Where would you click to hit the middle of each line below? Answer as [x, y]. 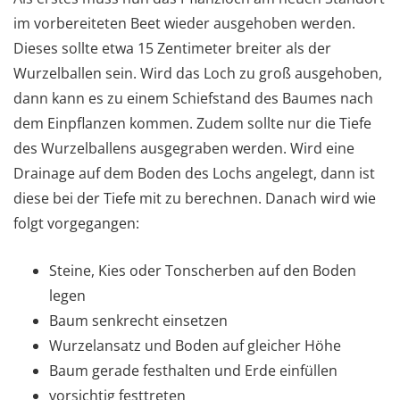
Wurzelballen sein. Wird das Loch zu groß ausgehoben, [198, 73]
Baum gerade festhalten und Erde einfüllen [193, 370]
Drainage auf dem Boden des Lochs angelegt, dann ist [194, 173]
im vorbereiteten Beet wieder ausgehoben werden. [184, 23]
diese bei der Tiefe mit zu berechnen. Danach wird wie [195, 198]
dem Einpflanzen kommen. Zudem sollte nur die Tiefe [192, 123]
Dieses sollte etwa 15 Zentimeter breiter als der [172, 48]
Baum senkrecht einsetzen [138, 320]
